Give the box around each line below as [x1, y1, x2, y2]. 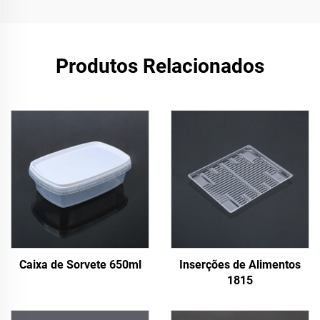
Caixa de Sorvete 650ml [19, 258, 141, 271]
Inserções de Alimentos [179, 258, 301, 271]
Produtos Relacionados [56, 54, 264, 78]
